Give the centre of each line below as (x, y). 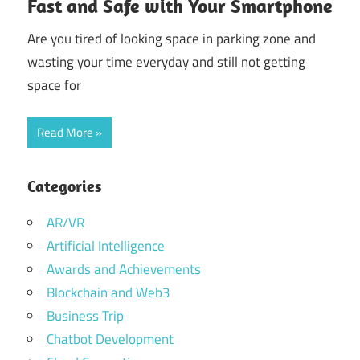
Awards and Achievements (124, 270)
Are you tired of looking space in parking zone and (172, 38)
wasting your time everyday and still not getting (166, 61)
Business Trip (85, 316)
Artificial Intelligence (106, 246)
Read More (65, 133)
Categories (64, 186)
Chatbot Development (110, 340)
